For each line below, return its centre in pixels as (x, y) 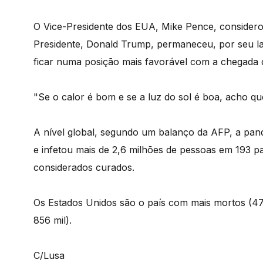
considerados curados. (84, 167)
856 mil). (53, 220)
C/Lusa (49, 255)
